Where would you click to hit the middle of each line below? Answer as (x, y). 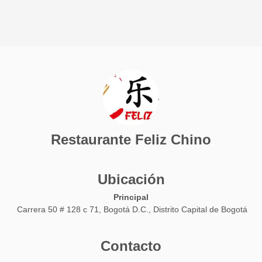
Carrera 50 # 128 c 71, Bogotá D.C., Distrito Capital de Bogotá (132, 210)
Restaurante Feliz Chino (131, 140)
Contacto (131, 246)
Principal (131, 197)
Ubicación (131, 180)
